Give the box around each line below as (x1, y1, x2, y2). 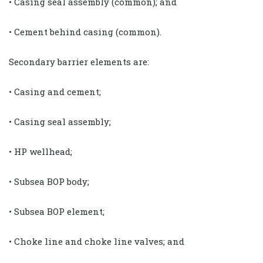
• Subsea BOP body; (9, 175, 89, 187)
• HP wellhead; (9, 145, 72, 157)
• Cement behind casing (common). (9, 25, 161, 38)
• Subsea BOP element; (9, 205, 104, 217)
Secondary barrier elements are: (9, 55, 149, 68)
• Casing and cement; (9, 85, 101, 97)
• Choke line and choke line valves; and (9, 235, 184, 247)
